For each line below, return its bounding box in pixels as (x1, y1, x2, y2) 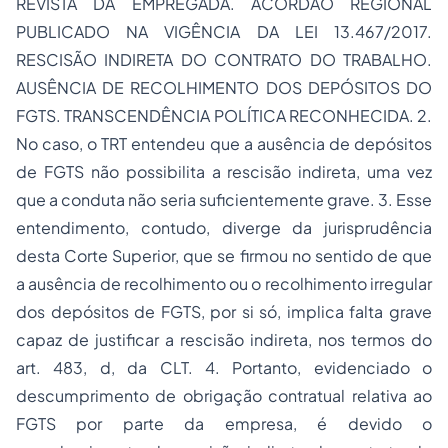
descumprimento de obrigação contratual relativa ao (16, 385, 432, 407)
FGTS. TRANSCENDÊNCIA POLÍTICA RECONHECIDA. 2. (16, 105, 432, 127)
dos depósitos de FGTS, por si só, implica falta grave (16, 301, 432, 323)
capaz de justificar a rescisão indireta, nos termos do (16, 329, 432, 351)
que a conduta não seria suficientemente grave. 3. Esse (16, 189, 432, 211)
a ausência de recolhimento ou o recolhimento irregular (16, 273, 432, 295)
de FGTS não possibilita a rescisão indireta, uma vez (16, 161, 432, 183)
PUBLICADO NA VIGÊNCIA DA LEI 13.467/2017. (16, 21, 432, 43)
